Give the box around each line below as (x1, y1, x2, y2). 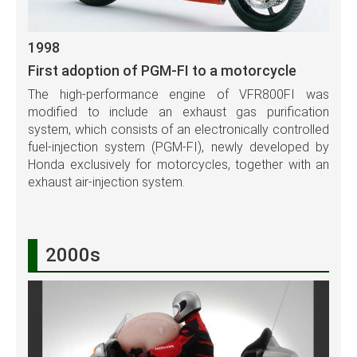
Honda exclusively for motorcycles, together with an (28, 156, 329, 172)
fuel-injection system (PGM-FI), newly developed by (28, 139, 329, 155)
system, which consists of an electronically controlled (28, 121, 329, 137)
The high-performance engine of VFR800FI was (28, 86, 329, 102)
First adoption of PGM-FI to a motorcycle (28, 61, 296, 79)
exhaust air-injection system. (28, 174, 185, 190)
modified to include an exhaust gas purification (28, 104, 329, 120)
